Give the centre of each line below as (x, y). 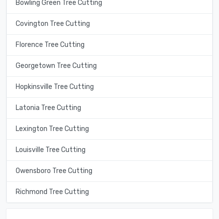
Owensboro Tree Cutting (54, 171)
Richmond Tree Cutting (52, 192)
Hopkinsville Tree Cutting (55, 87)
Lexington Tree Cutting (52, 129)
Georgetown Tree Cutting (56, 66)
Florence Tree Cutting (50, 45)
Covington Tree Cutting (53, 24)
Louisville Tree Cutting (50, 150)
